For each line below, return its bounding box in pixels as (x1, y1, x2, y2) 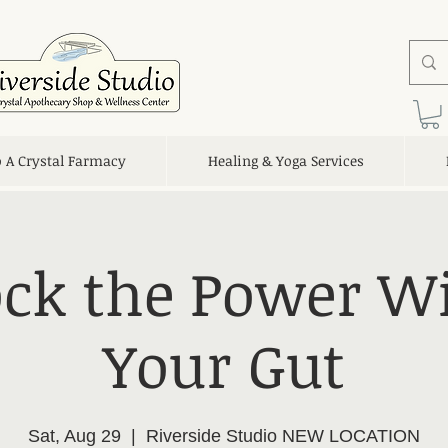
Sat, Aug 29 (28, 425, 121, 446)
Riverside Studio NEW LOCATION (146, 425, 420, 446)
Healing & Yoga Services (207, 150, 364, 170)
